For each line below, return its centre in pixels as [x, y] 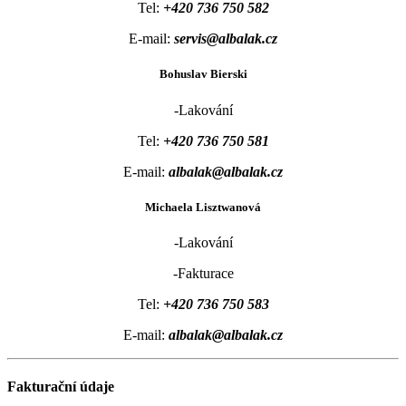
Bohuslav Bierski [203, 74]
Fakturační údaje [61, 387]
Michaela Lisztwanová [203, 207]
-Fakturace [203, 273]
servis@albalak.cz [226, 39]
